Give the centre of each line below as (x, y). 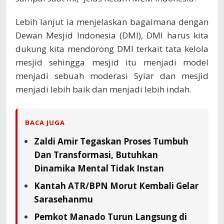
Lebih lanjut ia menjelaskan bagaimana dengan (112, 22)
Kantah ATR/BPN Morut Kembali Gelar (116, 186)
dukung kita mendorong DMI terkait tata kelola (112, 49)
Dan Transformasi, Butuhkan (96, 155)
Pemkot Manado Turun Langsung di (110, 217)
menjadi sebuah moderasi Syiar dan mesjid (112, 76)
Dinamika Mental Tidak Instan (99, 168)
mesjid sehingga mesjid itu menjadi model (112, 62)
